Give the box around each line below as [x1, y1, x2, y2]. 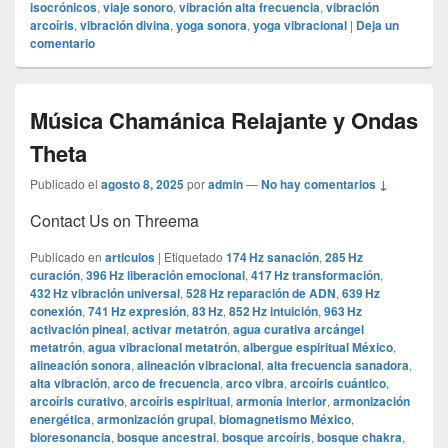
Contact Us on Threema [30, 209, 199, 233]
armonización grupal [97, 410, 213, 429]
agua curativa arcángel [233, 320, 364, 339]
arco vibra [226, 374, 284, 393]
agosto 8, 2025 [101, 175, 184, 194]
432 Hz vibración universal [30, 284, 180, 303]
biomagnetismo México [219, 410, 351, 429]
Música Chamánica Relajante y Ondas [30, 104, 418, 137]
